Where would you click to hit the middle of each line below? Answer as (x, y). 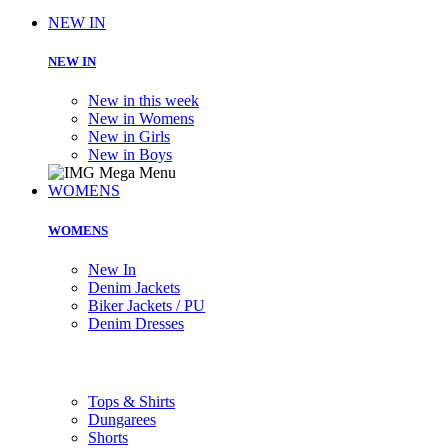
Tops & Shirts (131, 402)
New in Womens (141, 119)
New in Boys (130, 155)
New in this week (143, 101)
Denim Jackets (134, 287)
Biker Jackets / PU (146, 305)
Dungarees (122, 420)
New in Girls (129, 137)
